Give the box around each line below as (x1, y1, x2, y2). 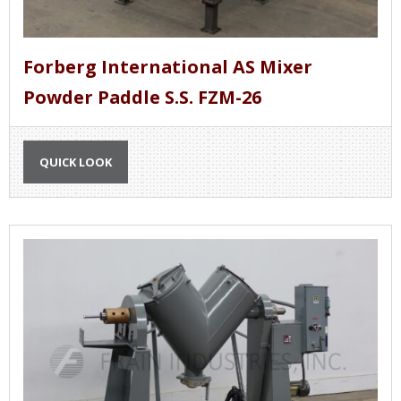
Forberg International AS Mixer (23, 54, 312, 79)
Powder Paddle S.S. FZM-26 (23, 84, 261, 109)
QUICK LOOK (39, 153, 112, 170)
